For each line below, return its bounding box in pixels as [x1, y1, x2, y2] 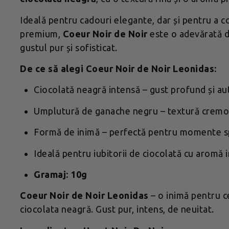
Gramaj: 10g [34, 169, 87, 179]
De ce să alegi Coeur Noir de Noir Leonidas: [20, 63, 217, 74]
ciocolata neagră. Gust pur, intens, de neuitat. [20, 204, 214, 215]
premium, [20, 28, 63, 39]
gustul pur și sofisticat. [20, 42, 118, 53]
